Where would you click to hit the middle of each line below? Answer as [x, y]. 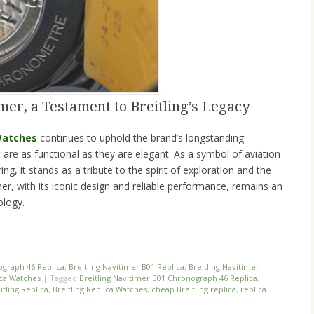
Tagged [64, 278]
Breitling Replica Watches [100, 289]
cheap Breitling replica [194, 289]
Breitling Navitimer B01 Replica [127, 266]
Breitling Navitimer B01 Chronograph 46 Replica [168, 278]
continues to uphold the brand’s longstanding [142, 137]
